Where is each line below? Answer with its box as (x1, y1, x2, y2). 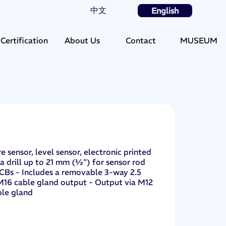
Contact (125, 35, 156, 45)
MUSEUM (180, 35, 218, 45)
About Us (65, 35, 100, 45)
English (151, 5, 179, 16)
